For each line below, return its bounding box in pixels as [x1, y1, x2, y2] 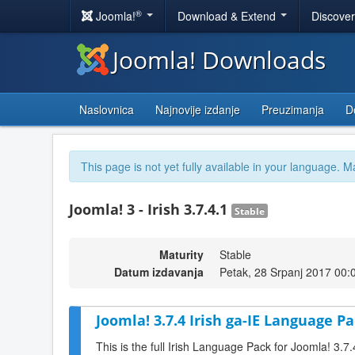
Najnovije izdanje [155, 101, 240, 117]
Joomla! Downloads [113, 44, 326, 76]
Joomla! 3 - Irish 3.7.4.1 [69, 200, 231, 219]
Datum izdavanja [114, 264, 204, 280]
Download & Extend [177, 8, 279, 24]
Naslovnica [79, 101, 134, 117]
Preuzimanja [261, 101, 324, 117]
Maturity [159, 246, 204, 262]
